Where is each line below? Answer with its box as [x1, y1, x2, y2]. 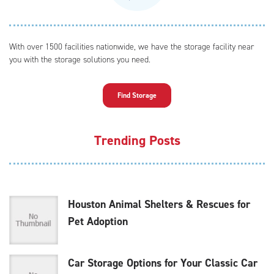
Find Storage [117, 90, 157, 100]
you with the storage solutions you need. [9, 53, 150, 65]
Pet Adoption [68, 213, 128, 229]
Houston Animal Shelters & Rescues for [68, 196, 250, 212]
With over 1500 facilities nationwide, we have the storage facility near [9, 40, 254, 53]
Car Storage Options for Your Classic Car [68, 255, 257, 270]
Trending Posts [94, 131, 180, 149]
